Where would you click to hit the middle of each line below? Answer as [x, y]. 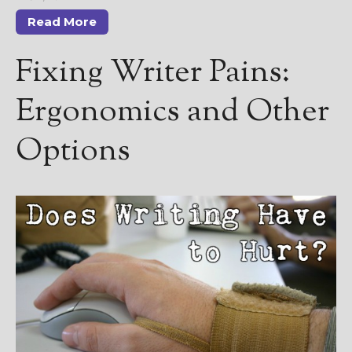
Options [73, 152]
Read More [62, 22]
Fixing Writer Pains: [153, 73]
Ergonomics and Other [172, 112]
